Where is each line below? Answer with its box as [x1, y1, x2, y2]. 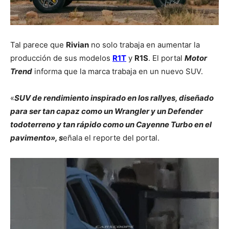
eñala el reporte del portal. [63, 133, 159, 143]
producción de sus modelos [10, 53, 112, 63]
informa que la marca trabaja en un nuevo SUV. [32, 66, 203, 77]
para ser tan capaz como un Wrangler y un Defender [10, 106, 203, 117]
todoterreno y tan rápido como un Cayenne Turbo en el [10, 120, 212, 130]
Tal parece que [10, 40, 66, 50]
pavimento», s [10, 133, 63, 143]
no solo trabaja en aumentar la [89, 40, 200, 50]
